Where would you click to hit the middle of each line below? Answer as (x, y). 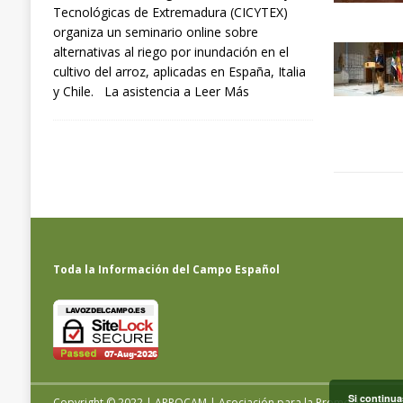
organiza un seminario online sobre (155, 31)
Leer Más (221, 91)
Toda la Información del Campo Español (166, 270)
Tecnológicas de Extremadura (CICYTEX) (170, 12)
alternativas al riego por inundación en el (170, 51)
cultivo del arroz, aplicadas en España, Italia (179, 71)
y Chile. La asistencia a (123, 91)
